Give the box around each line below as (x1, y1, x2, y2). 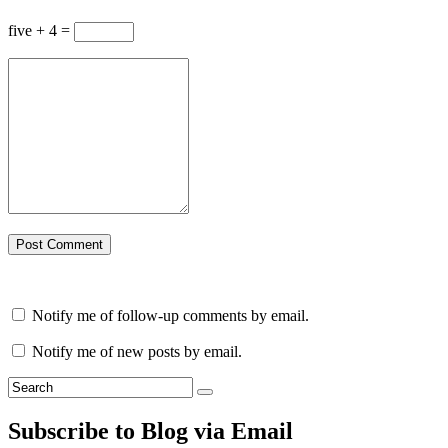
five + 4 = (8, 22, 74, 40)
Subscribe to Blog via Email (8, 418, 293, 445)
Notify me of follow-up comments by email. (32, 307, 309, 325)
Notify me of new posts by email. (32, 343, 242, 361)
